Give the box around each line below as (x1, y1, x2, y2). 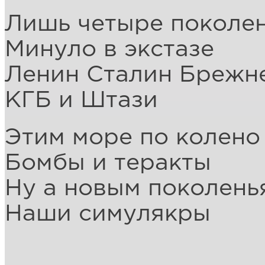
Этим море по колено (5, 127, 260, 148)
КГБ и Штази (5, 90, 158, 111)
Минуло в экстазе (5, 39, 214, 60)
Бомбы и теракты (5, 153, 211, 174)
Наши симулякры (5, 203, 211, 225)
